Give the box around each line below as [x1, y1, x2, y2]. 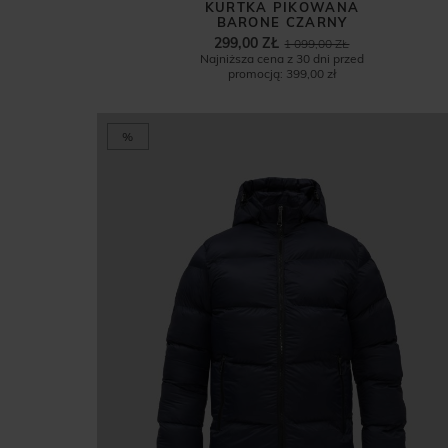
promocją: [227, 66, 283, 82]
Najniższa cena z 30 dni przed [199, 51, 364, 67]
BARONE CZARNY [216, 14, 348, 31]
